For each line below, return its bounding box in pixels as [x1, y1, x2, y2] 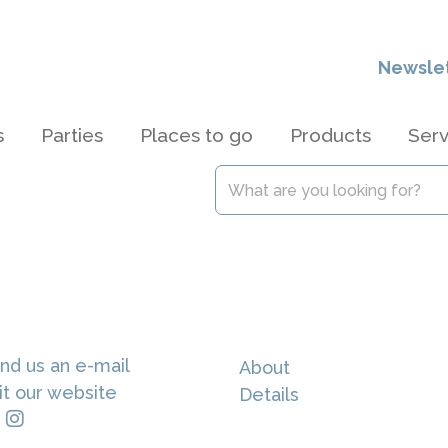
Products [290, 124, 371, 146]
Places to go [140, 124, 253, 146]
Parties [41, 124, 103, 146]
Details [239, 384, 299, 405]
